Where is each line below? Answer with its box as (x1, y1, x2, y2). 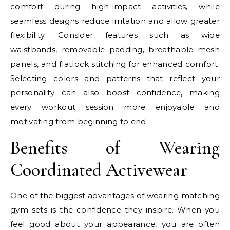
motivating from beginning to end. (10, 117, 148, 126)
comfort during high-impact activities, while (10, 2, 220, 11)
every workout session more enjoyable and (10, 102, 220, 112)
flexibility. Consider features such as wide (10, 30, 220, 40)
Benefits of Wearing (10, 137, 220, 159)
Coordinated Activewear (10, 159, 187, 181)
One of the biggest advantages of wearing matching (10, 190, 220, 200)
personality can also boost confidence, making (10, 88, 220, 98)
